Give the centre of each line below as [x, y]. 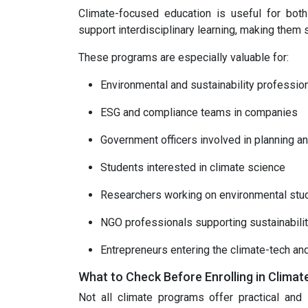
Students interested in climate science [193, 167]
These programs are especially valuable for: [184, 57]
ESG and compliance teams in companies [199, 112]
